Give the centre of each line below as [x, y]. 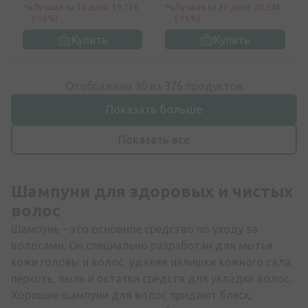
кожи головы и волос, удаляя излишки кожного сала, [152, 262]
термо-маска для [66, 13]
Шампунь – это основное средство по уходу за [134, 229]
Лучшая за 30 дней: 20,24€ [228, 8]
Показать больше [154, 110]
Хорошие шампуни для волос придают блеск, [132, 295]
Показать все [154, 140]
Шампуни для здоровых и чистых [152, 192]
